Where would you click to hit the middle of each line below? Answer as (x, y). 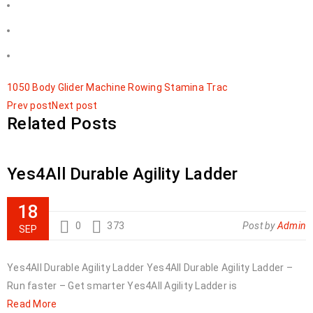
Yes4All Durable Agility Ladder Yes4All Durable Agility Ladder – (150, 268)
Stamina (184, 87)
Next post (75, 105)
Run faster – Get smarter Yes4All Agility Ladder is (122, 286)
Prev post (30, 105)
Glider (71, 87)
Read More (32, 304)
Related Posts (62, 124)
